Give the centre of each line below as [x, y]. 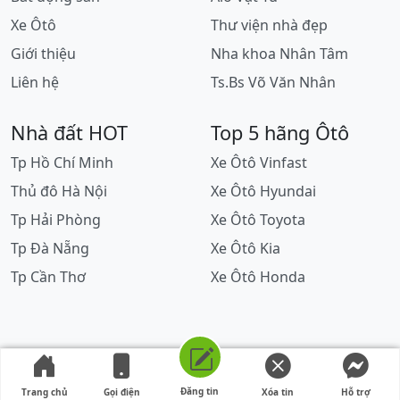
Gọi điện [122, 392]
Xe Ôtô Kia [246, 249]
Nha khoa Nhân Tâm [279, 54]
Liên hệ [35, 83]
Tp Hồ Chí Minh [62, 163]
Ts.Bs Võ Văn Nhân [273, 83]
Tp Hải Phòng [56, 220]
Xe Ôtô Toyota [258, 220]
